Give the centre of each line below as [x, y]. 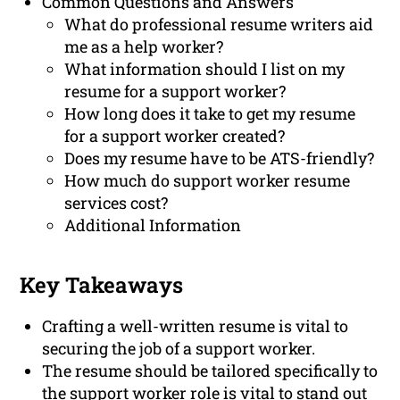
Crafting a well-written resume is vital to [196, 326]
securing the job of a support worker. [179, 349]
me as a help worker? [144, 47]
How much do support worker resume [208, 181]
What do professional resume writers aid [219, 25]
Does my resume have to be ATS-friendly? [220, 158]
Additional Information [153, 225]
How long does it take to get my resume [210, 114]
